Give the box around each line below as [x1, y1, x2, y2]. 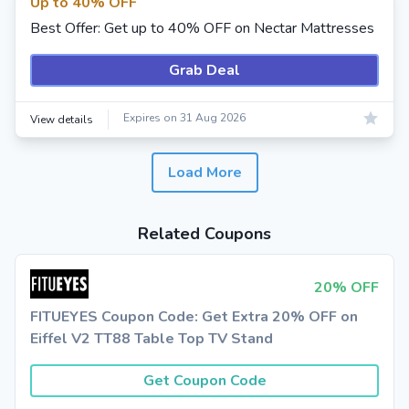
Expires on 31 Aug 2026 [123, 110, 246, 125]
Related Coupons [138, 223, 271, 245]
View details [30, 112, 93, 127]
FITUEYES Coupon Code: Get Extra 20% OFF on [30, 307, 358, 327]
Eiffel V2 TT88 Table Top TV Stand [30, 329, 273, 349]
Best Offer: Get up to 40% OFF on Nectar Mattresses [30, 18, 374, 38]
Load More [167, 163, 242, 183]
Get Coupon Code [142, 371, 267, 391]
